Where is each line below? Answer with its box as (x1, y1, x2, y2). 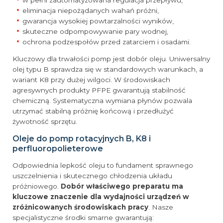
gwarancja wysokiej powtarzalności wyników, (22, 16, 174, 25)
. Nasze (148, 203, 173, 212)
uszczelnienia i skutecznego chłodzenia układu (12, 172, 172, 180)
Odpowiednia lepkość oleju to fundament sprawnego (12, 161, 193, 170)
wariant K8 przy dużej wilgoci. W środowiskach (12, 76, 170, 84)
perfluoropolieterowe (12, 143, 103, 153)
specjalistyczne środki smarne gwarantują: (12, 214, 154, 222)
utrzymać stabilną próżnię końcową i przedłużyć (12, 107, 174, 115)
